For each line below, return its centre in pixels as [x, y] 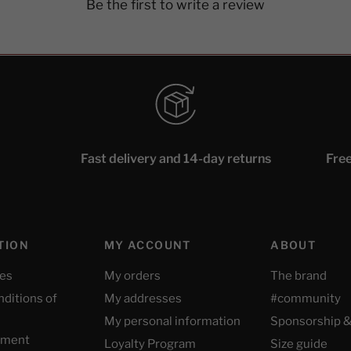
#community [306, 299]
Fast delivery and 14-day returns [175, 159]
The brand [299, 276]
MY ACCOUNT [147, 245]
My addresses [143, 299]
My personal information [172, 321]
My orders [132, 276]
